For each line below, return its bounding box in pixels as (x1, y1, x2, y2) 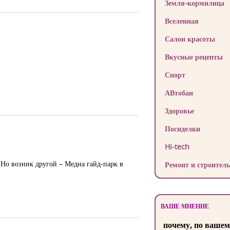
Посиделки (164, 124, 200, 133)
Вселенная (164, 16, 199, 26)
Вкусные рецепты (164, 52, 223, 62)
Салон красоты (164, 34, 215, 44)
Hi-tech (164, 142, 189, 151)
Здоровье (164, 106, 194, 116)
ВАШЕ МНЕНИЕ (160, 202, 209, 210)
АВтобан (164, 88, 193, 98)
